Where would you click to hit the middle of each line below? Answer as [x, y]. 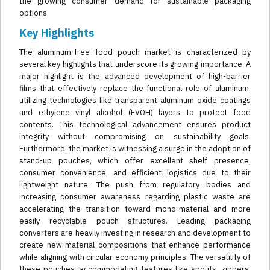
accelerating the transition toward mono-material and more [135, 209]
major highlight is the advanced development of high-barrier [135, 77]
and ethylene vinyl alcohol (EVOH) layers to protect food [135, 113]
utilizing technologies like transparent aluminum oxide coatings [135, 101]
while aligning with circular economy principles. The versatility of [135, 257]
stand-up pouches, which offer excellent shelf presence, [135, 161]
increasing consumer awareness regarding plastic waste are [135, 197]
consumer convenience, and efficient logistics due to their [135, 173]
